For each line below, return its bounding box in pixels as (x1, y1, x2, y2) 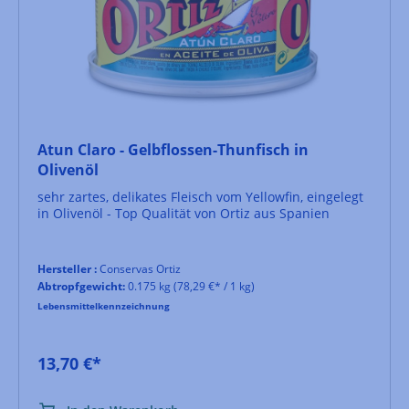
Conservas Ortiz (97, 260, 181, 277)
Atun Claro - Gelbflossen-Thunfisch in (37, 139, 309, 160)
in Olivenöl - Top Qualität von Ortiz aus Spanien (37, 204, 330, 222)
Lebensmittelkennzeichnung (37, 299, 170, 312)
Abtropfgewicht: (37, 278, 125, 294)
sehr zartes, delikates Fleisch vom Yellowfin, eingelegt (37, 187, 363, 205)
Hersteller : (37, 260, 97, 277)
